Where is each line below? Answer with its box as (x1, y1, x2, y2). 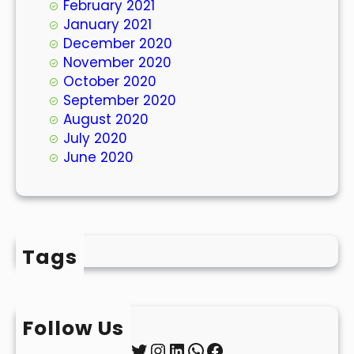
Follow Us (22, 314, 124, 342)
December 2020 (63, 33, 172, 53)
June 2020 (63, 147, 134, 167)
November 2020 (63, 52, 171, 72)
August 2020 (63, 109, 149, 129)
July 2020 (63, 128, 127, 148)
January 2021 (63, 14, 152, 34)
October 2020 (63, 71, 156, 91)
